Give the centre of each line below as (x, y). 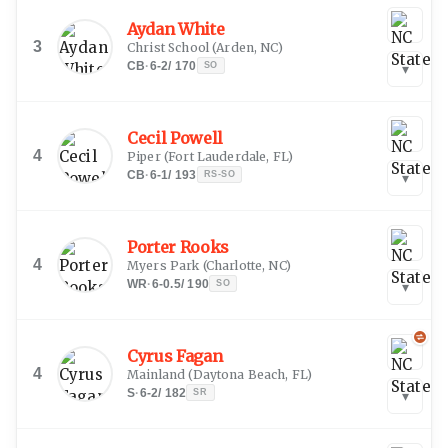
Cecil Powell (175, 137)
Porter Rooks (178, 246)
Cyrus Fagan (175, 355)
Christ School (168, 47)
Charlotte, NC (245, 265)
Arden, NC (247, 47)
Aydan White (176, 28)
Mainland (156, 374)
